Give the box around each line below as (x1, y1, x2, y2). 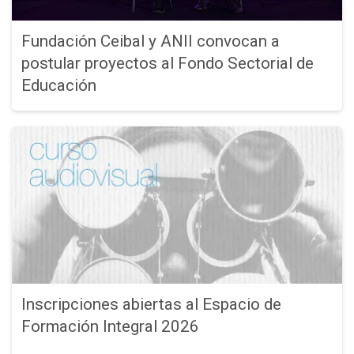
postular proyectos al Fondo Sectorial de (21, 53, 314, 73)
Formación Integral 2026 (21, 317, 199, 336)
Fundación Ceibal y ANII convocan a (21, 31, 280, 51)
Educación (21, 75, 96, 95)
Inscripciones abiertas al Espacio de (21, 295, 281, 314)
